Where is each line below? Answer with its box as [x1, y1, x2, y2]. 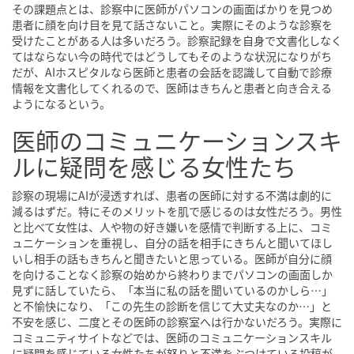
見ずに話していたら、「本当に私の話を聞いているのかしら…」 [12, 282, 333, 299]
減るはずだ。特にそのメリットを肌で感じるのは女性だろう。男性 [12, 203, 342, 220]
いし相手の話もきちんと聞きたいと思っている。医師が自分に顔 [12, 250, 332, 267]
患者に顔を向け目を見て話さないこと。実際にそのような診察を [12, 17, 333, 33]
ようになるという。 [12, 96, 111, 112]
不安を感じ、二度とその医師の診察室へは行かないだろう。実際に [12, 314, 342, 330]
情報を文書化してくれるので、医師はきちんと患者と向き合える [12, 80, 332, 96]
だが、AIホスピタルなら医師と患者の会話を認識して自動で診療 [12, 64, 332, 81]
